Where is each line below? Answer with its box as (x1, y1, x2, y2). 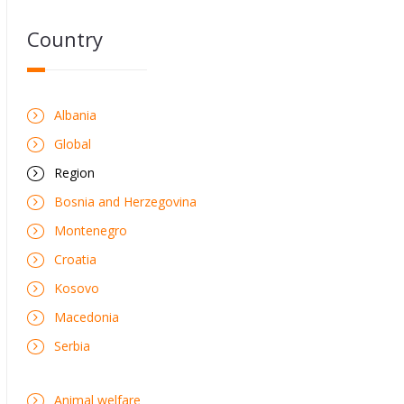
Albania (54, 106, 96, 124)
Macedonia (54, 308, 119, 326)
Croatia (54, 250, 96, 268)
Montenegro (54, 221, 127, 239)
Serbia (54, 336, 90, 354)
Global (54, 134, 91, 152)
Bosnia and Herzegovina (54, 192, 197, 210)
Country (27, 24, 103, 52)
